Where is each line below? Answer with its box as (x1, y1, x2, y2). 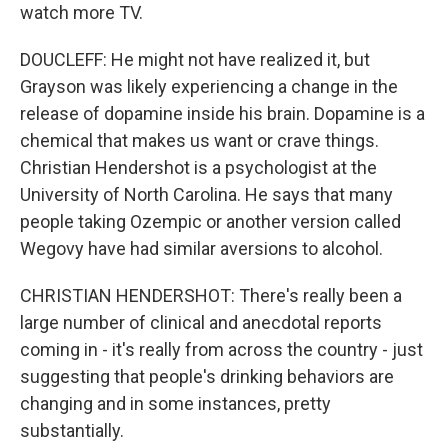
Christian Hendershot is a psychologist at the (20, 157, 377, 178)
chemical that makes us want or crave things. (20, 130, 379, 151)
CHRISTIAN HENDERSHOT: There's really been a (20, 285, 402, 306)
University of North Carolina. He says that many (20, 184, 393, 205)
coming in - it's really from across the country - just (20, 339, 423, 360)
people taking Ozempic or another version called (20, 211, 401, 232)
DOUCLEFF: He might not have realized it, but (20, 49, 370, 70)
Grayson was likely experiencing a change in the (20, 76, 398, 97)
